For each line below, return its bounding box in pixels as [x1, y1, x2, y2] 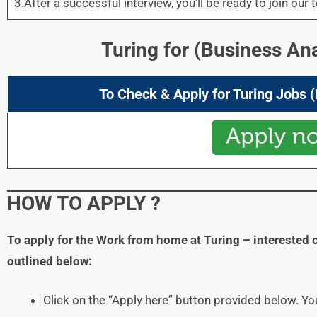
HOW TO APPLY [7, 191, 146, 215]
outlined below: [7, 253, 92, 268]
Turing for [100, 38, 194, 62]
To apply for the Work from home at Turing [7, 232, 240, 247]
